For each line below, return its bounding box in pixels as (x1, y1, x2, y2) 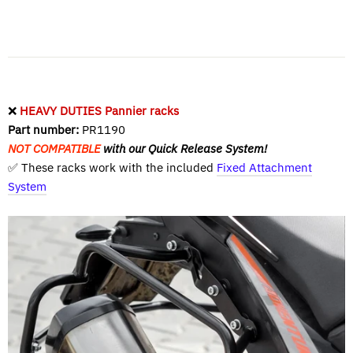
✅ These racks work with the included (8, 160, 217, 176)
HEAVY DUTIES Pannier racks (20, 103, 179, 119)
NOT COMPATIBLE (8, 141, 100, 157)
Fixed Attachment (217, 160, 312, 176)
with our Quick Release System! (100, 141, 267, 157)
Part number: (8, 122, 79, 138)
